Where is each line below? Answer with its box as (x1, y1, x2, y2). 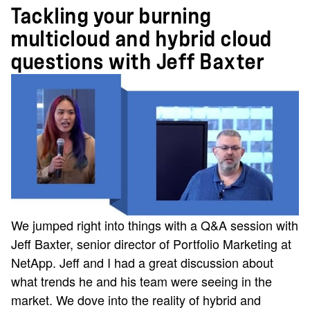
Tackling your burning (11, 6, 212, 27)
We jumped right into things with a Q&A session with (11, 216, 298, 235)
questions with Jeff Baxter (11, 52, 264, 73)
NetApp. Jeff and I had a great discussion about (11, 253, 273, 272)
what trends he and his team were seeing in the (11, 272, 272, 291)
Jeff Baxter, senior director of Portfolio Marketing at (11, 235, 291, 253)
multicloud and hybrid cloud (11, 29, 273, 50)
